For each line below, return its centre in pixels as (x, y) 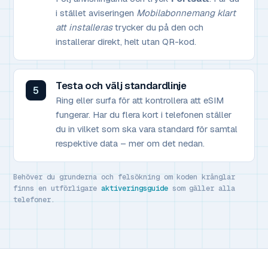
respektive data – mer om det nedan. (130, 144)
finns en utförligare (57, 189)
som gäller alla (202, 189)
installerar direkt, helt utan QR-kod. (126, 42)
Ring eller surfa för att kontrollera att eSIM (140, 100)
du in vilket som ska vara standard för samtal (147, 129)
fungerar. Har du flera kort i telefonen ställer (144, 115)
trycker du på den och (158, 28)
